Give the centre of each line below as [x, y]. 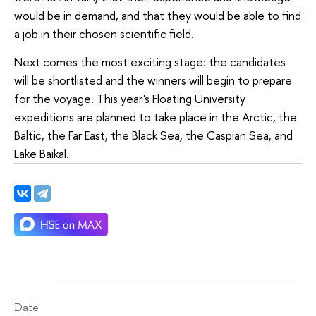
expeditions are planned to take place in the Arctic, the [156, 116]
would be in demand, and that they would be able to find [158, 16]
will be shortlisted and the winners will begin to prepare [153, 80]
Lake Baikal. [42, 153]
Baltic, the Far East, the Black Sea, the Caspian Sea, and [153, 135]
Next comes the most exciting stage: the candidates [150, 61]
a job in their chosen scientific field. [104, 34]
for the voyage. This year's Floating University [130, 98]
